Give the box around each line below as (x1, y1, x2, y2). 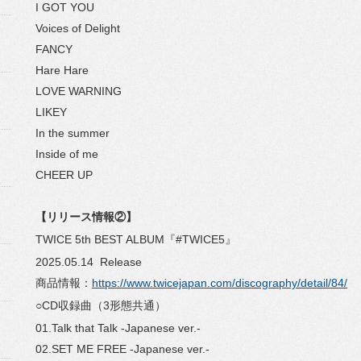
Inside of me (35, 147, 98, 160)
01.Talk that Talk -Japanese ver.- (35, 322, 201, 334)
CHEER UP (35, 168, 93, 181)
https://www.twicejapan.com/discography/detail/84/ (92, 276, 347, 289)
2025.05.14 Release (35, 255, 142, 268)
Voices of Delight (35, 22, 120, 35)
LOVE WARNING (35, 85, 122, 98)
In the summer (35, 127, 110, 139)
